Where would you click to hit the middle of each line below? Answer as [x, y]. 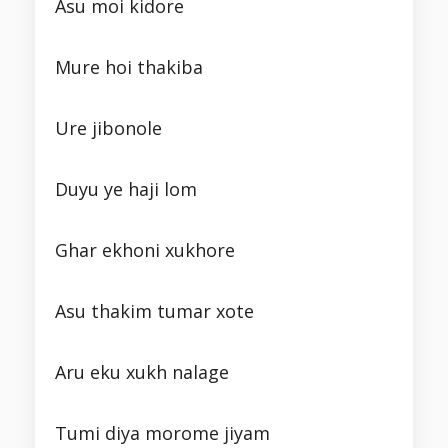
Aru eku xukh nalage [142, 372]
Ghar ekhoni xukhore [145, 250]
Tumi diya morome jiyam [162, 433]
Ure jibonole [108, 128]
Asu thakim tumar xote [154, 311]
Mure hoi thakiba [129, 67]
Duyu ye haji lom [126, 189]
